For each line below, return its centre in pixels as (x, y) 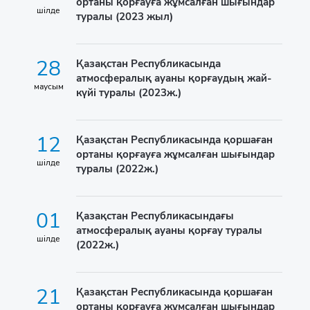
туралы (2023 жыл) (125, 17)
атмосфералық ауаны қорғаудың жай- (174, 78)
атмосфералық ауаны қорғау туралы (169, 230)
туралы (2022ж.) (117, 169)
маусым (48, 86)
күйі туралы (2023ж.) (129, 93)
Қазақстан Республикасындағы (155, 216)
